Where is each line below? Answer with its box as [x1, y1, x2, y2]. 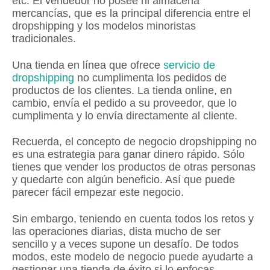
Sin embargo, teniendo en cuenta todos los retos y [12, 212, 254, 225]
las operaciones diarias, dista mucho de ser [12, 225, 221, 237]
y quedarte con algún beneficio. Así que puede [12, 174, 235, 186]
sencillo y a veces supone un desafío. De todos [12, 237, 239, 250]
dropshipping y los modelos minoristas [12, 20, 196, 33]
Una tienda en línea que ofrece [12, 58, 163, 71]
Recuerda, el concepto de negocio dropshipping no [12, 136, 257, 148]
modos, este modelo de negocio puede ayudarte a [12, 250, 253, 263]
